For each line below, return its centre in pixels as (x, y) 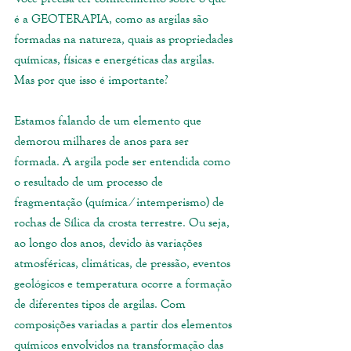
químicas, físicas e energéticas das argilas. (116, 60)
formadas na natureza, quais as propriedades (125, 39)
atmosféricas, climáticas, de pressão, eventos (124, 263)
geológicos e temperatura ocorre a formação (125, 284)
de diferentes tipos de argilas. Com (101, 304)
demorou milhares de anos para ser (103, 141)
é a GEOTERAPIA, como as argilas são (113, 19)
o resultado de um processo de (90, 182)
